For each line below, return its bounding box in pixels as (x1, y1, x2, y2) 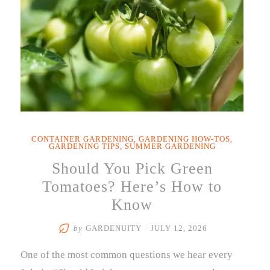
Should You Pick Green (51, 160, 213, 177)
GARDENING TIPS (48, 142, 120, 151)
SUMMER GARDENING (124, 142, 216, 151)
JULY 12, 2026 (150, 224, 207, 233)
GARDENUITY (85, 224, 142, 233)
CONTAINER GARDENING (31, 135, 134, 143)
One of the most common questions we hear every (20, 249, 233, 260)
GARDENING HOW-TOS (139, 135, 230, 143)
